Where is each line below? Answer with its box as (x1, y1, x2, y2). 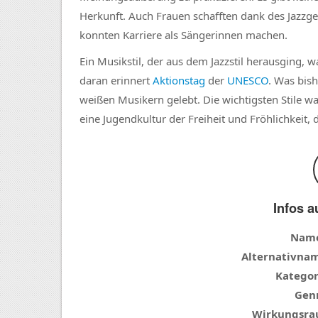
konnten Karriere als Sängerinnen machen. (79, 27, 287, 42)
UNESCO (227, 72, 268, 87)
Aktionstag (153, 72, 205, 87)
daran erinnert (79, 72, 153, 87)
